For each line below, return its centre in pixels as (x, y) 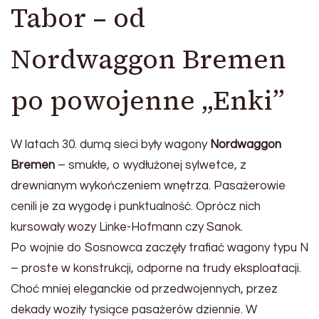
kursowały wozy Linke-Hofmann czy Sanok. (127, 227)
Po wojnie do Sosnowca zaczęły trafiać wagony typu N (159, 247)
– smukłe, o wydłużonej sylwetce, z (151, 165)
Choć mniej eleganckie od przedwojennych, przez (144, 289)
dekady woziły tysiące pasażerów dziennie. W (134, 309)
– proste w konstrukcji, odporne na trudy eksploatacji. (156, 268)
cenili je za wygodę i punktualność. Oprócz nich (136, 206)
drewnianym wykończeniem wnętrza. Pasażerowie (148, 185)
